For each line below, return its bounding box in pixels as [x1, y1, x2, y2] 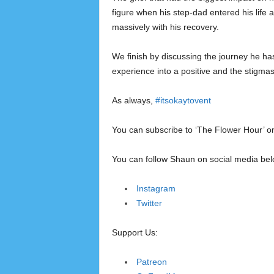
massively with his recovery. [111, 22, 219, 32]
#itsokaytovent [155, 95, 211, 105]
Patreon [136, 257, 167, 267]
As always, [111, 95, 155, 105]
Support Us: [111, 228, 158, 237]
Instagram [136, 183, 176, 193]
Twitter [136, 198, 162, 208]
